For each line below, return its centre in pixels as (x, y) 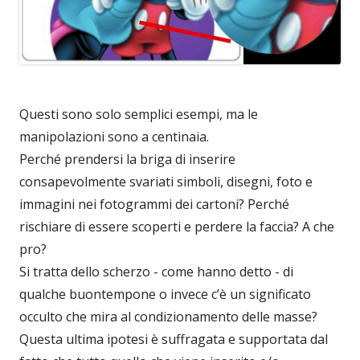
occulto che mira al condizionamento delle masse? (168, 317)
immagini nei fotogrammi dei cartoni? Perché (154, 205)
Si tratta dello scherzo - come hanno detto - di (156, 272)
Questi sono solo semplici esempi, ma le (139, 115)
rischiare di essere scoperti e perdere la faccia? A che (177, 227)
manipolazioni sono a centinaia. (114, 137)
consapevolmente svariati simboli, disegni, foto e (166, 182)
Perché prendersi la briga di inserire (127, 160)
